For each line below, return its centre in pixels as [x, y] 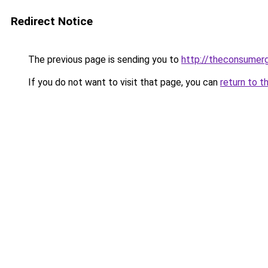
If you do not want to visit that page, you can [123, 82]
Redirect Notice [52, 21]
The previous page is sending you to [103, 60]
